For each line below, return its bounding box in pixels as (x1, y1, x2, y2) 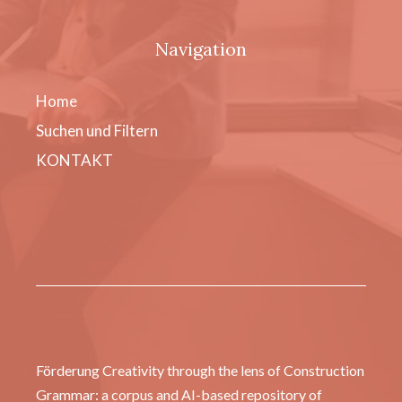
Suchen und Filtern (36, 121, 158, 141)
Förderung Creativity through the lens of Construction (36, 362, 364, 380)
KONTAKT (36, 151, 113, 170)
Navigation (155, 38, 247, 61)
